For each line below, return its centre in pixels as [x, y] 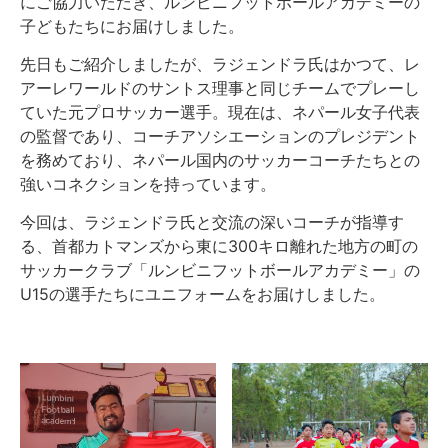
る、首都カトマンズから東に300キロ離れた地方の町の [219, 246]
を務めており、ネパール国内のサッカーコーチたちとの [220, 159]
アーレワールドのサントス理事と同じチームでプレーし [220, 87]
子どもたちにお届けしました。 [132, 25]
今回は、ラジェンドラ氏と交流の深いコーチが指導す [212, 222]
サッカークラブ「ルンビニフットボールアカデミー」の [220, 270]
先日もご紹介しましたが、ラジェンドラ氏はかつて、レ [220, 63]
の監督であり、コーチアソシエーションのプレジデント [220, 135]
